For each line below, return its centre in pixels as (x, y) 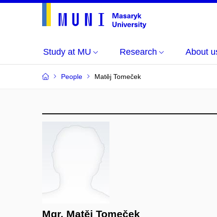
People (72, 77)
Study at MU (67, 52)
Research (138, 52)
